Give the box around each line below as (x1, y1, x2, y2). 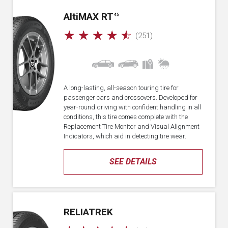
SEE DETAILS (109, 157, 157, 166)
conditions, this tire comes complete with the (64, 113, 188, 121)
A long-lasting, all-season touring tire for (64, 84, 179, 92)
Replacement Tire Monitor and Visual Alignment (64, 123, 199, 130)
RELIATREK (64, 206, 113, 218)
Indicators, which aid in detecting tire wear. (64, 132, 186, 140)
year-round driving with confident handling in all (64, 103, 201, 111)
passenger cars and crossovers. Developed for (64, 94, 197, 101)
